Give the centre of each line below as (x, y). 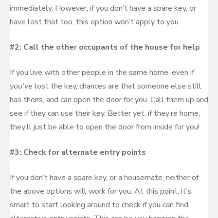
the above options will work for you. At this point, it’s (100, 191)
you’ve (22, 86)
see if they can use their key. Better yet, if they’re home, (105, 113)
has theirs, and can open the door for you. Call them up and (109, 100)
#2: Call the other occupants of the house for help (105, 47)
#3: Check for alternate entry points (78, 152)
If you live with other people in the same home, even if (102, 73)
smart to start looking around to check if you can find (99, 205)
